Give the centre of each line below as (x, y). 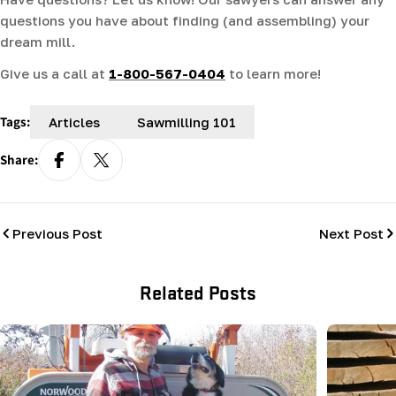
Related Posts (198, 292)
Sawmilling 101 (187, 122)
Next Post (351, 234)
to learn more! (273, 74)
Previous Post (57, 234)
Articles (74, 122)
